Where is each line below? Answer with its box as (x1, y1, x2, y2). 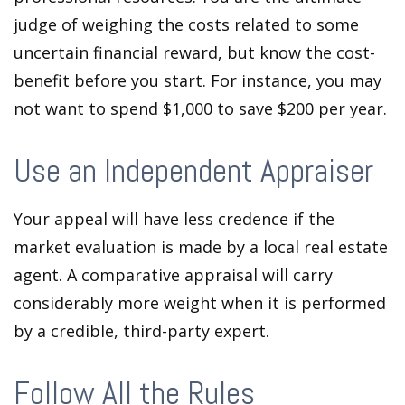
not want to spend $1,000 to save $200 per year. (14, 98, 387, 119)
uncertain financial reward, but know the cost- (14, 42, 375, 63)
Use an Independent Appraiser (14, 150, 373, 192)
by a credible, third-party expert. (14, 320, 269, 342)
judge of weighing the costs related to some (14, 14, 359, 35)
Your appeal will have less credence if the (14, 208, 334, 230)
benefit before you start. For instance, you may (14, 70, 381, 91)
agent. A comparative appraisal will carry (14, 264, 333, 286)
